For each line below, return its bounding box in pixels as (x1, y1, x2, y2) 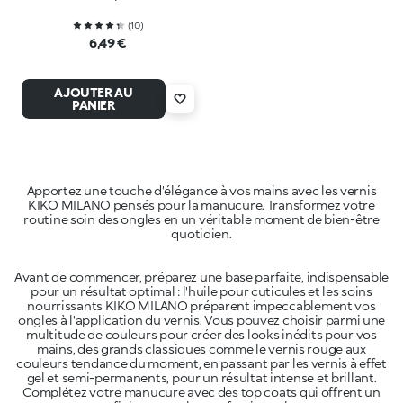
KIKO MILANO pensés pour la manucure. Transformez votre (28, 196, 375, 212)
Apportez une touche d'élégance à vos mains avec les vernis (26, 182, 377, 198)
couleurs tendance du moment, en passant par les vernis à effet (16, 354, 387, 371)
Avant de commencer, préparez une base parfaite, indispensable (14, 268, 389, 284)
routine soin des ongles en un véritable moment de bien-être (23, 210, 380, 227)
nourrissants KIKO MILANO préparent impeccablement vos (27, 297, 376, 313)
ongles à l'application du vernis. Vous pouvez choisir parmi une (17, 311, 386, 327)
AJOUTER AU (54, 84, 133, 100)
